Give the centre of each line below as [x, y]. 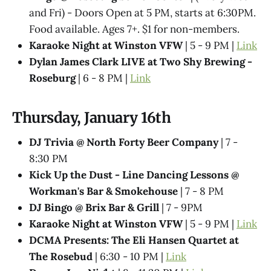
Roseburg [52, 78]
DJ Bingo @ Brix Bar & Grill [94, 207]
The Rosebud [61, 256]
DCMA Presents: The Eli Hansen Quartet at [134, 240]
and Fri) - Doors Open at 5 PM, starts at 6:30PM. [142, 13]
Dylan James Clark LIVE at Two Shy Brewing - [141, 62]
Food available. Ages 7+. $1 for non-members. [134, 29]
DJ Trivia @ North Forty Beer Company [124, 142]
